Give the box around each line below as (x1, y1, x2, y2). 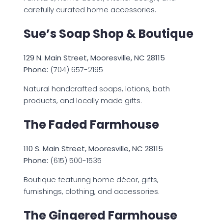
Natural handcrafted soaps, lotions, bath (24, 83, 170, 94)
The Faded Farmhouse (24, 116, 159, 133)
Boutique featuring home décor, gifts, (24, 174, 159, 185)
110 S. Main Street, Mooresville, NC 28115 (24, 143, 163, 154)
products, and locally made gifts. (24, 95, 142, 106)
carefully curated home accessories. (24, 4, 156, 15)
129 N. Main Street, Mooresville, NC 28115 (24, 52, 165, 63)
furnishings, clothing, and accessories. (24, 186, 160, 196)
